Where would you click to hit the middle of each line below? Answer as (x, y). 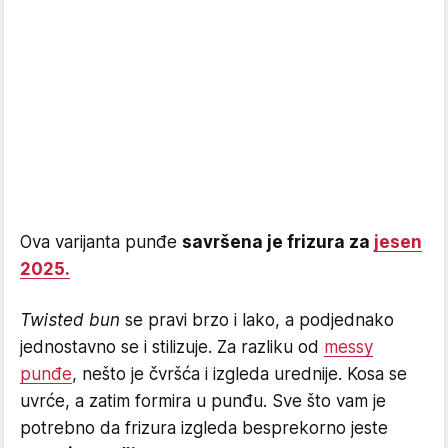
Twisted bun (70, 319)
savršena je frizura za (278, 241)
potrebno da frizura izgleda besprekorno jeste (204, 427)
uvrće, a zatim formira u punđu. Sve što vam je (203, 400)
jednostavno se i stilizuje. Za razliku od (172, 346)
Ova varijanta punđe (101, 241)
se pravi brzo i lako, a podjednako (257, 319)
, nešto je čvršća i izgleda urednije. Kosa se (239, 373)
